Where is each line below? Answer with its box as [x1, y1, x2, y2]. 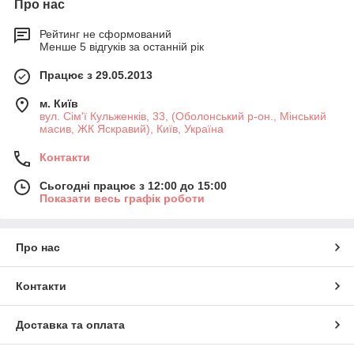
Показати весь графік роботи [40, 192, 205, 205]
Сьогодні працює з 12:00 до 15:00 [40, 179, 227, 193]
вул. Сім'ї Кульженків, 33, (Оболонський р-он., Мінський [40, 110, 326, 123]
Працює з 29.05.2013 [40, 69, 153, 82]
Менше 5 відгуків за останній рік [40, 40, 204, 54]
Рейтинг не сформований [40, 28, 171, 41]
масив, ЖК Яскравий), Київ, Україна [40, 122, 224, 136]
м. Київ [40, 97, 78, 111]
